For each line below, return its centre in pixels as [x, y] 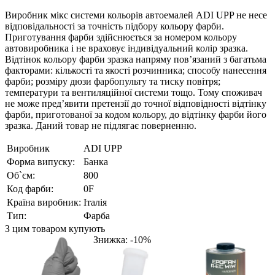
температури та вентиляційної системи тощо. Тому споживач [134, 92]
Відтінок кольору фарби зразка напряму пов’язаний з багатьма [136, 59]
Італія [95, 202]
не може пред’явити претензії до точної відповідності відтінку [136, 103]
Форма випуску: [41, 161]
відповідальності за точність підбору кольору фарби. [114, 26]
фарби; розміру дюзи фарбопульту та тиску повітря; [113, 81]
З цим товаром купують [55, 228]
